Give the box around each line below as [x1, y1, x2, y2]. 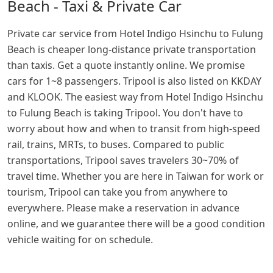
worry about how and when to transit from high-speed [7, 122, 260, 136]
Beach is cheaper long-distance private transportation [7, 43, 256, 57]
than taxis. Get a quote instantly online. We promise [7, 58, 245, 73]
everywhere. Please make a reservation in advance [7, 201, 239, 215]
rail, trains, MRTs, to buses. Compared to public [7, 138, 224, 152]
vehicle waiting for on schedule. [7, 233, 153, 247]
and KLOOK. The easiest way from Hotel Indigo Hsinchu [7, 90, 263, 104]
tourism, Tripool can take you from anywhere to [7, 185, 228, 199]
